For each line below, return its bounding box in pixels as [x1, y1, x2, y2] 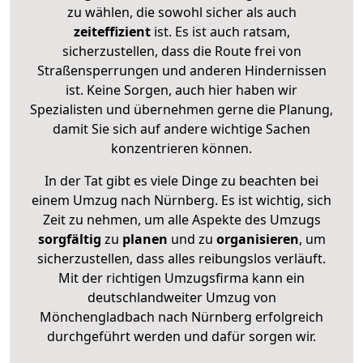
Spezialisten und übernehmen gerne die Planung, [30, 100, 333, 118]
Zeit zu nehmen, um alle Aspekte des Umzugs [42, 210, 321, 228]
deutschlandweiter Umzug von [87, 288, 276, 306]
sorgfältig [37, 229, 101, 248]
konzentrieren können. [111, 139, 252, 157]
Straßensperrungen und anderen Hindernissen [36, 61, 327, 79]
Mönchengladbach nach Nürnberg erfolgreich [40, 307, 323, 326]
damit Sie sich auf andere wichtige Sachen [53, 119, 310, 138]
